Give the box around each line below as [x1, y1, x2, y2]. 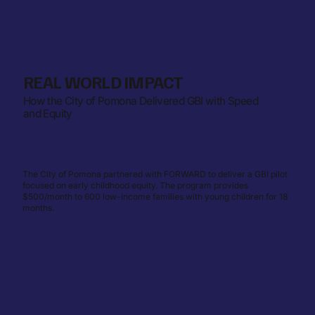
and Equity [22, 106, 72, 120]
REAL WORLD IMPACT [23, 70, 184, 93]
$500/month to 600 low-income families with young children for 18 [22, 191, 288, 202]
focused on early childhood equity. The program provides [22, 180, 248, 191]
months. [22, 202, 54, 214]
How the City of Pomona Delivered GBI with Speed [22, 94, 258, 108]
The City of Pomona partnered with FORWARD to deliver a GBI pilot [22, 169, 288, 180]
